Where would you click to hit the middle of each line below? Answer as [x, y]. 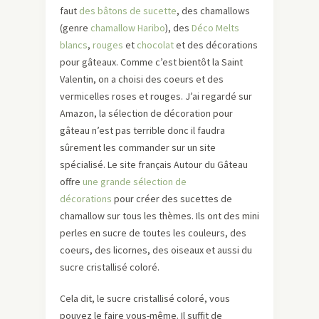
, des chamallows [213, 10]
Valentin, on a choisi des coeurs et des [142, 79]
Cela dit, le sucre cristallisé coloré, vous [145, 298]
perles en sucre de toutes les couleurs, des [153, 232]
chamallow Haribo [128, 27]
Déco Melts [215, 27]
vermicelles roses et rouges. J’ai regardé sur [156, 96]
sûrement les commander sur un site [138, 147]
